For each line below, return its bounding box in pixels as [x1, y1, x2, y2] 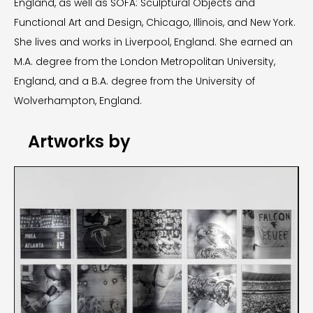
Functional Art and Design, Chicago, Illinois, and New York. [14, 15, 296, 29]
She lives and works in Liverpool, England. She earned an [14, 35, 293, 49]
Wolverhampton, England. [14, 94, 142, 108]
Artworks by [28, 130, 131, 153]
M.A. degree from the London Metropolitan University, [14, 54, 275, 68]
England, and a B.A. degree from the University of [14, 74, 255, 88]
